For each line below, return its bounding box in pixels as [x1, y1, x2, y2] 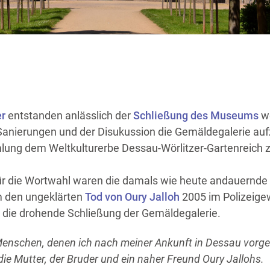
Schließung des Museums [133, 108, 259, 122]
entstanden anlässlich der [5, 108, 133, 122]
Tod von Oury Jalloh [84, 190, 182, 203]
